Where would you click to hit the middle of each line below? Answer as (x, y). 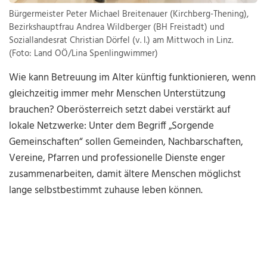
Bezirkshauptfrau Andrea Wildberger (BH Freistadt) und (117, 28)
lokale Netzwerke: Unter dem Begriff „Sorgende (112, 126)
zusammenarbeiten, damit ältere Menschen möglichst (125, 175)
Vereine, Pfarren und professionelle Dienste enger (117, 159)
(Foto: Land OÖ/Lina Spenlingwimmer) (84, 54)
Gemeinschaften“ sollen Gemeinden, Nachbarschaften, (126, 142)
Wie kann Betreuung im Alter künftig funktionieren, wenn (133, 78)
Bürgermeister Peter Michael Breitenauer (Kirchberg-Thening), (129, 15)
